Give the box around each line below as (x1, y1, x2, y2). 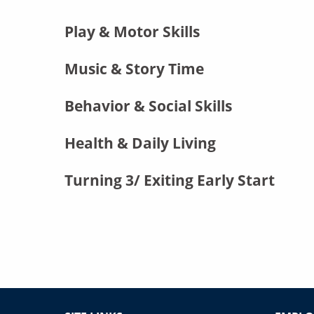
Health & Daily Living (64, 132, 216, 153)
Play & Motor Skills (64, 21, 200, 41)
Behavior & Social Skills (64, 95, 232, 116)
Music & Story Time (64, 58, 204, 78)
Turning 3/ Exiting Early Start (64, 170, 278, 190)
